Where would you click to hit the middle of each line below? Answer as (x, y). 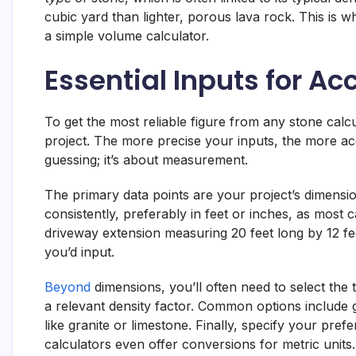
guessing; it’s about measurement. (146, 159)
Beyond (68, 286)
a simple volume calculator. (127, 35)
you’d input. (79, 252)
